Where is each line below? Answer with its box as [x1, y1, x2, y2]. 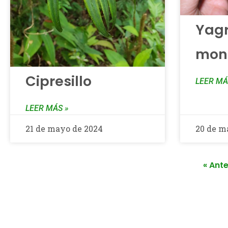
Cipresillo [25, 72, 92, 91]
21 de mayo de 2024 [25, 123, 103, 134]
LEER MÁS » [25, 103, 69, 113]
